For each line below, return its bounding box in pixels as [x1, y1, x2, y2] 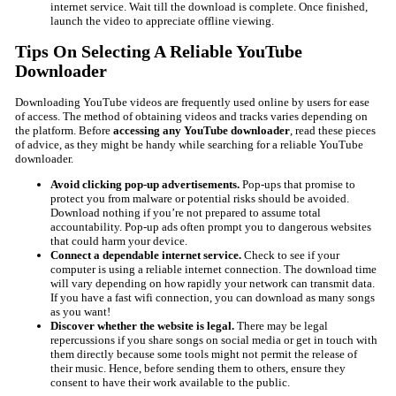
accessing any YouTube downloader [112, 124, 290, 138]
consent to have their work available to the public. [49, 376, 290, 390]
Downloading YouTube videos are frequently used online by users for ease [14, 95, 369, 110]
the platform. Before [14, 124, 113, 138]
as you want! [49, 305, 110, 319]
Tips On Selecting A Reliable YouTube [14, 42, 302, 61]
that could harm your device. [49, 234, 187, 248]
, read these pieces [289, 124, 376, 138]
